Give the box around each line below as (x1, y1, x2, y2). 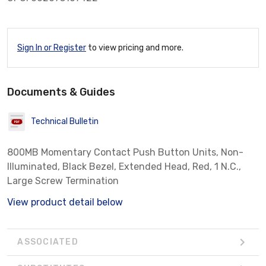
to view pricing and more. (86, 42, 183, 53)
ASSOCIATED (17, 237, 78, 248)
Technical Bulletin (31, 116, 99, 127)
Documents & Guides (7, 85, 115, 99)
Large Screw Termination (7, 175, 119, 186)
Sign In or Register (17, 42, 86, 53)
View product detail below (7, 196, 123, 208)
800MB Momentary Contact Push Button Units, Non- (7, 146, 243, 158)
